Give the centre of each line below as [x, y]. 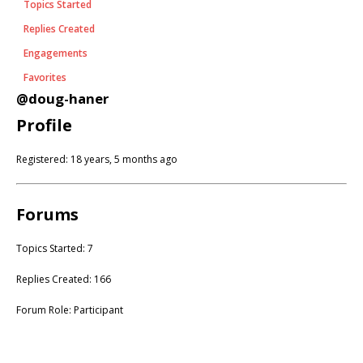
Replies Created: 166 [64, 279]
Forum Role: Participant [70, 310]
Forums [47, 214]
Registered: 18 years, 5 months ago [97, 159]
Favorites [45, 77]
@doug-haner [62, 98]
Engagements [56, 53]
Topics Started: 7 [55, 248]
